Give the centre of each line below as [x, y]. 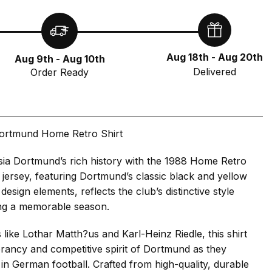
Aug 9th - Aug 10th [59, 59]
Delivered [214, 72]
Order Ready [60, 72]
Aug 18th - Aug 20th [214, 57]
